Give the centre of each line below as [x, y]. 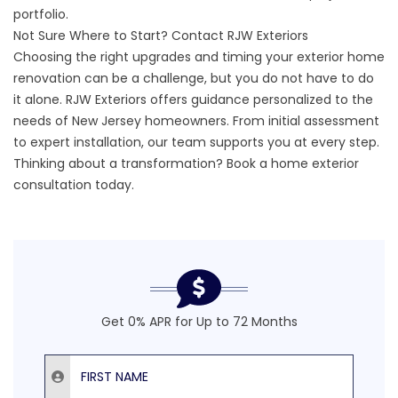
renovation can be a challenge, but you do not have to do [194, 78]
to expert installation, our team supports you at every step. [196, 142]
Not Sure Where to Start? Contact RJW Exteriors [161, 36]
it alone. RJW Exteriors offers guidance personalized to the [193, 99]
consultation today [72, 185]
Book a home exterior [293, 163]
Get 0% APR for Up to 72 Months [199, 322]
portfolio [40, 14]
